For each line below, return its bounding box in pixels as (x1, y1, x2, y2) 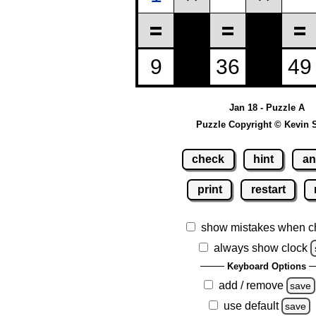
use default (223, 299, 279, 312)
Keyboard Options (227, 260, 306, 272)
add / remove (218, 279, 284, 291)
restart (250, 183, 286, 195)
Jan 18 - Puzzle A (229, 102, 305, 114)
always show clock (214, 241, 308, 254)
